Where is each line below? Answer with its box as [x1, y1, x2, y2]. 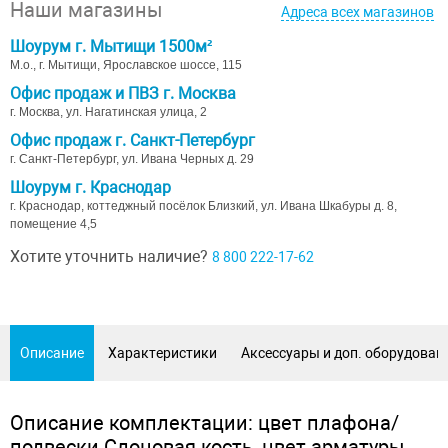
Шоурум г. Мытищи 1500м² [10, 36, 212, 56]
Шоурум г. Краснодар [10, 177, 171, 197]
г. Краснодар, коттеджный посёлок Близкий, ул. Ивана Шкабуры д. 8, [10, 198, 397, 213]
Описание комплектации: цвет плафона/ [10, 410, 399, 435]
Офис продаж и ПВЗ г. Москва [10, 83, 236, 103]
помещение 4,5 [10, 216, 97, 231]
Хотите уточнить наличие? [10, 246, 212, 266]
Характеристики [108, 344, 217, 361]
